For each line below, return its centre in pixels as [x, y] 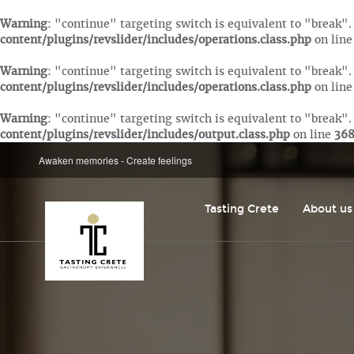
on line [312, 134]
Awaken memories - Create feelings [116, 160]
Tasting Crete [242, 209]
